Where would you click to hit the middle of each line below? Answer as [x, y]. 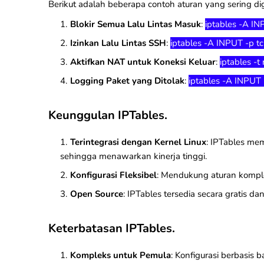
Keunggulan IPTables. [108, 115]
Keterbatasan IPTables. [112, 228]
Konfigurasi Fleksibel [113, 175]
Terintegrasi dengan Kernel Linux [138, 142]
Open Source [97, 194]
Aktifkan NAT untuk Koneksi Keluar [143, 62]
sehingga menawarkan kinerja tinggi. [133, 156]
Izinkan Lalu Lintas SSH [118, 43]
